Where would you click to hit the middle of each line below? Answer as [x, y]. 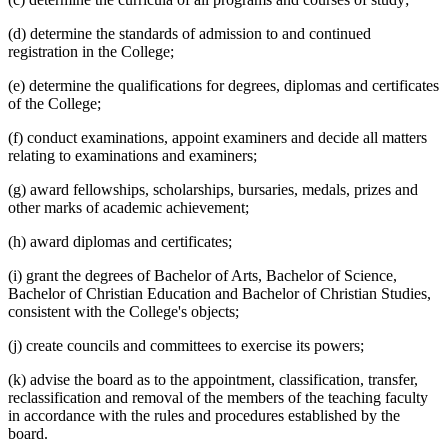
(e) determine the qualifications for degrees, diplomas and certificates [223, 86]
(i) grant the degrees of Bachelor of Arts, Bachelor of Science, [202, 276]
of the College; [54, 104]
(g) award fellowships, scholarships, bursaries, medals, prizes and [213, 190]
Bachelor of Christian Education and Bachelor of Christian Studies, [219, 294]
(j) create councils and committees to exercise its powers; [186, 346]
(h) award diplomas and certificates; [120, 242]
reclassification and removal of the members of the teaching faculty [218, 398]
